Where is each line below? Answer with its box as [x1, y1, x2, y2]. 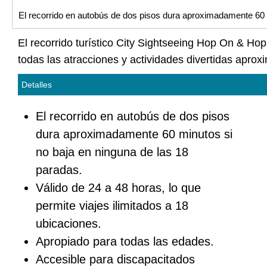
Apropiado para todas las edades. [36, 235, 214, 249]
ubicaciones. [36, 217, 101, 231]
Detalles [21, 80, 52, 90]
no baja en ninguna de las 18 [36, 145, 188, 159]
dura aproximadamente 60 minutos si [36, 128, 232, 141]
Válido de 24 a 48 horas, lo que [36, 181, 201, 195]
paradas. [36, 163, 82, 177]
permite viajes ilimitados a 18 [36, 199, 188, 213]
